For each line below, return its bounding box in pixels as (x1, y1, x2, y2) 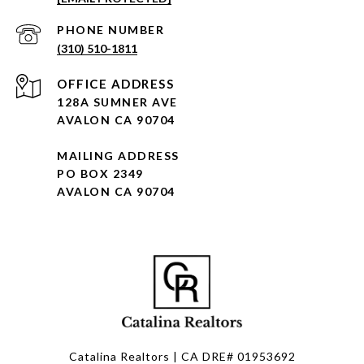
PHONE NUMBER (57, 23, 164, 37)
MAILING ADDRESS (57, 149, 180, 163)
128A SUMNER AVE (57, 95, 178, 110)
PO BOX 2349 (57, 167, 144, 181)
